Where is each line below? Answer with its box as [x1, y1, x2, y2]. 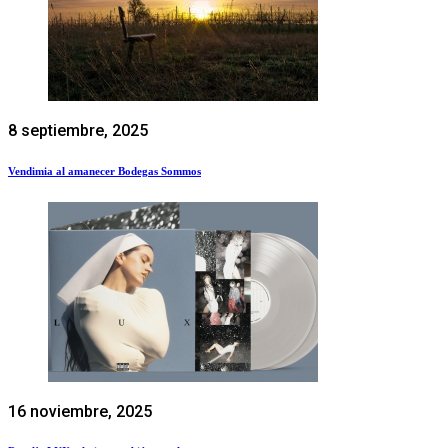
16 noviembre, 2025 [8, 401, 152, 421]
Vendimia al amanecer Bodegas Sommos [8, 164, 201, 177]
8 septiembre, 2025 [8, 120, 148, 140]
